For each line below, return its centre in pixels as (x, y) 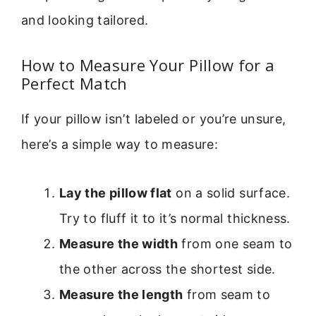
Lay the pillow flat (116, 193)
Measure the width (119, 243)
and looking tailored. (85, 20)
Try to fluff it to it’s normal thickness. (175, 218)
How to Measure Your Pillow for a (148, 65)
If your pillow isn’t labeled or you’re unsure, (154, 119)
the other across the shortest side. (168, 269)
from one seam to (235, 243)
